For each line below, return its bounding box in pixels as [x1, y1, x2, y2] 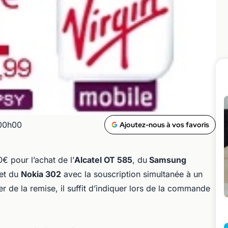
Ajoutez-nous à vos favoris [120, 120, 209, 129]
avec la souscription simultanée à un [61, 169, 203, 179]
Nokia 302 [21, 169, 61, 179]
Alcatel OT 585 [74, 155, 132, 165]
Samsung [147, 155, 186, 165]
